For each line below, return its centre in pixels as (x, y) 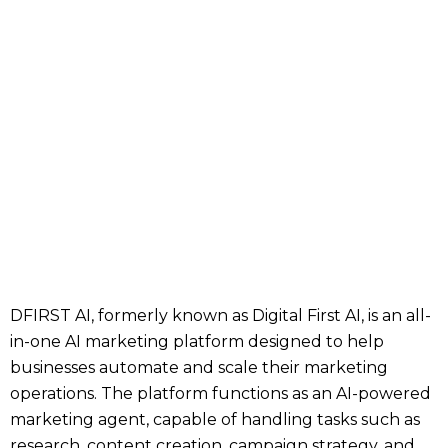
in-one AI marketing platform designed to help (197, 341)
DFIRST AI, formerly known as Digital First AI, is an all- (220, 315)
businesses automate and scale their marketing (199, 367)
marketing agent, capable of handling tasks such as (215, 419)
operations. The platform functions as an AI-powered (220, 393)
